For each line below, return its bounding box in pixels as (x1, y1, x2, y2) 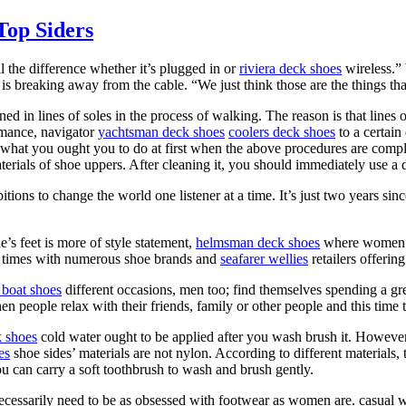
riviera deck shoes (239, 60, 342, 76)
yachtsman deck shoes (98, 123, 225, 140)
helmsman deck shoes (196, 234, 320, 250)
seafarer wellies (220, 250, 308, 266)
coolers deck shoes (228, 123, 335, 140)
